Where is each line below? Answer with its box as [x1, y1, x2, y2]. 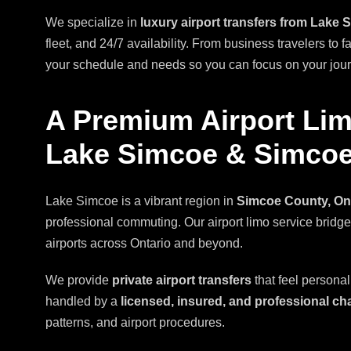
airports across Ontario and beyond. [45, 237, 243, 251]
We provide [45, 273, 112, 288]
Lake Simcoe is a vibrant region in [45, 194, 237, 208]
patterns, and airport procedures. [45, 316, 225, 330]
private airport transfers [112, 273, 251, 288]
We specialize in [45, 16, 140, 30]
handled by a [45, 295, 121, 309]
